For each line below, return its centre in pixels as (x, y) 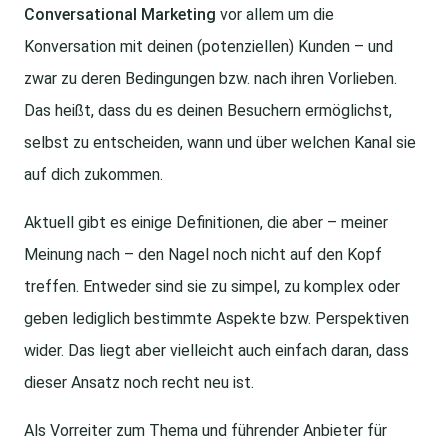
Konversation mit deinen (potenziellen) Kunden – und (208, 47)
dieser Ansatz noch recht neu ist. (139, 383)
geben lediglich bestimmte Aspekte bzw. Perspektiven (216, 319)
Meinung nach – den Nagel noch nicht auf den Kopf (203, 255)
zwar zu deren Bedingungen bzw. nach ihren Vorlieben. (210, 79)
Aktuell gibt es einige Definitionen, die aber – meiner (206, 223)
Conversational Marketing (120, 15)
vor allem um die (275, 15)
